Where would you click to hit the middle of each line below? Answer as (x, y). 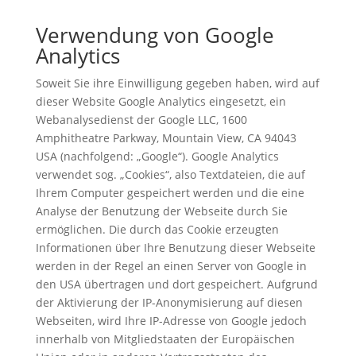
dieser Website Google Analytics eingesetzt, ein (161, 101)
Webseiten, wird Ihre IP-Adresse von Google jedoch (171, 320)
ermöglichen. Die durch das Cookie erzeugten (157, 229)
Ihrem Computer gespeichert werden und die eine (170, 192)
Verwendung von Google (155, 35)
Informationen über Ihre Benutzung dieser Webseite (175, 247)
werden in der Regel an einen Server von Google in (171, 265)
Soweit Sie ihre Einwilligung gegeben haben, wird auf (177, 83)
